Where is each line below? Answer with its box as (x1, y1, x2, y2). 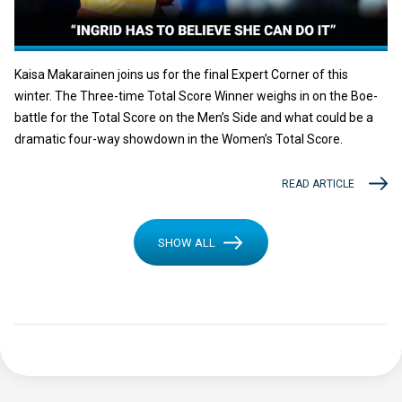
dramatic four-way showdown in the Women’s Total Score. (14, 132, 343, 147)
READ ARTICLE (282, 177, 354, 190)
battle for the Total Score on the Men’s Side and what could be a (14, 110, 373, 126)
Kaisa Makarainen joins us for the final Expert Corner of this (14, 67, 348, 83)
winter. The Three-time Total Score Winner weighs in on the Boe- (14, 89, 378, 104)
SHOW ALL (158, 235, 215, 249)
